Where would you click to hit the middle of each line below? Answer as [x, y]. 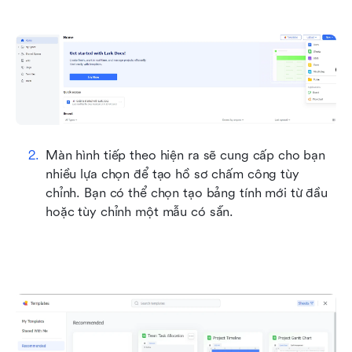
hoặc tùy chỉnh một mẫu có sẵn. [140, 212]
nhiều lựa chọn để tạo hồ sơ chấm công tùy [172, 174]
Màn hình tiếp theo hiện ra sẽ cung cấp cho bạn [186, 156]
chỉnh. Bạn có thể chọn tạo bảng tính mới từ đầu [187, 193]
